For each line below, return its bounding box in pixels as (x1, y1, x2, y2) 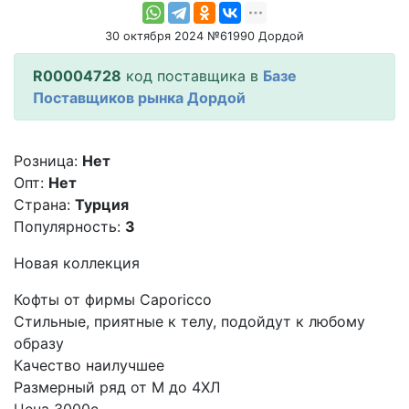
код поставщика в (121, 66, 263, 85)
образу (14, 333, 64, 352)
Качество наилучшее (14, 355, 164, 374)
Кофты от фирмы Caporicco (14, 289, 212, 309)
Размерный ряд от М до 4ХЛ (14, 377, 220, 396)
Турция (75, 194, 129, 214)
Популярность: (14, 216, 121, 236)
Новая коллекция (14, 253, 140, 272)
